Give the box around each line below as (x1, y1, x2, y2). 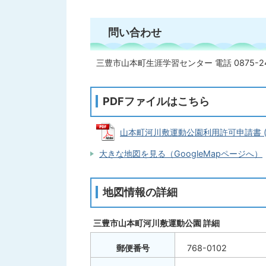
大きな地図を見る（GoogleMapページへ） (99, 148, 262, 159)
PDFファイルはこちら (103, 95, 210, 107)
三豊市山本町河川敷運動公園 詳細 (93, 218, 220, 228)
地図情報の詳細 (103, 186, 178, 198)
